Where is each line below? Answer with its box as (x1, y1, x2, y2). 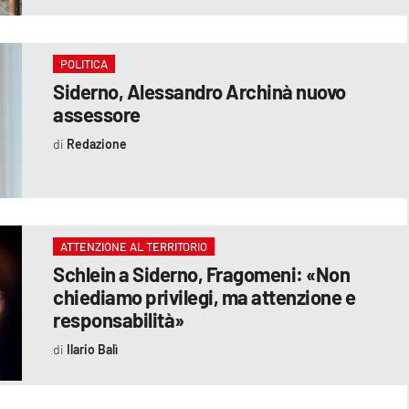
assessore (53, 101, 141, 126)
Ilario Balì (66, 341, 118, 357)
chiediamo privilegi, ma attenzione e (53, 284, 356, 309)
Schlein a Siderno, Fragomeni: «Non (53, 261, 351, 286)
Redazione (66, 135, 127, 152)
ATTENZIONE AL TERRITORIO (60, 238, 208, 254)
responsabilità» (53, 307, 184, 331)
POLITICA (60, 56, 109, 71)
